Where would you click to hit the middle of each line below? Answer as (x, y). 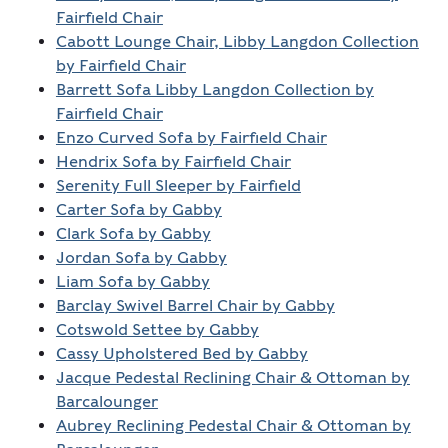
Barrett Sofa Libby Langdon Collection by (214, 90)
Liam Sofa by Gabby (132, 282)
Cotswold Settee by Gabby (157, 330)
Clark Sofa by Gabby (133, 234)
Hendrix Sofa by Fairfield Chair (173, 162)
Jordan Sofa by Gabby (141, 258)
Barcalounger (106, 402)
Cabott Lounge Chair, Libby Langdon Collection (237, 42)
